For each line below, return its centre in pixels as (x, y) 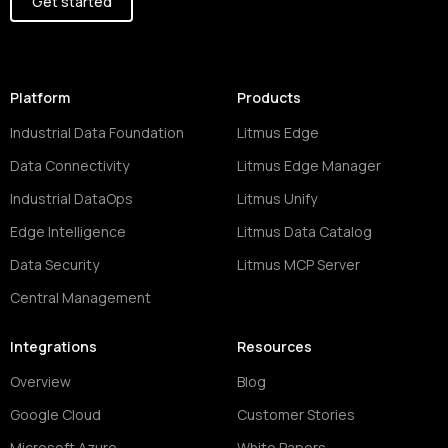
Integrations (53, 346)
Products (268, 97)
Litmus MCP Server (298, 264)
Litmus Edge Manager (308, 165)
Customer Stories (295, 414)
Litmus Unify (276, 198)
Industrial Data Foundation (97, 132)
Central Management (80, 297)
